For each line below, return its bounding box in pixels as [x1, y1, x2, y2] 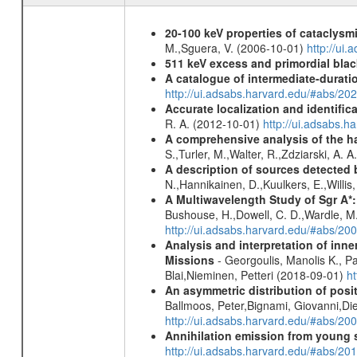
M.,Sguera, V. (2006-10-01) [164, 40, 307, 56]
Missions [164, 252, 214, 268]
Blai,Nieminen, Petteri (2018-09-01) [164, 267, 347, 283]
